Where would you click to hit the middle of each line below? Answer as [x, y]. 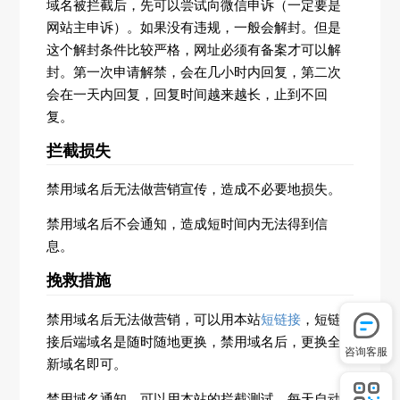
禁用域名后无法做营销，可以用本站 [154, 319]
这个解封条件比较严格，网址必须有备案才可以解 [194, 49]
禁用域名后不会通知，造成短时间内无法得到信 [187, 224]
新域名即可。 [87, 363]
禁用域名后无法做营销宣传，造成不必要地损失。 [194, 189]
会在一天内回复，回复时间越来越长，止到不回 [187, 94]
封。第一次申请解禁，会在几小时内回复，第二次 [194, 71]
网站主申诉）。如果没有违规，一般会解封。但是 [194, 27]
